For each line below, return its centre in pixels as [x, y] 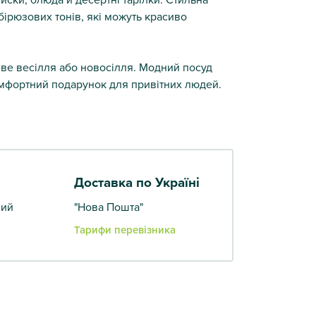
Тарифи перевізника [125, 229]
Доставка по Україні [137, 182]
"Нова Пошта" [109, 206]
